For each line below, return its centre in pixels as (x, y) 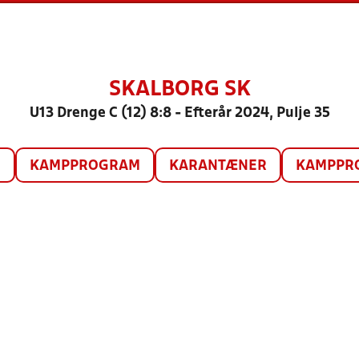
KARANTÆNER (218, 166)
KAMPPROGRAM (85, 166)
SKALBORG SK (179, 90)
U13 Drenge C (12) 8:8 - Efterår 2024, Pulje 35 (179, 113)
